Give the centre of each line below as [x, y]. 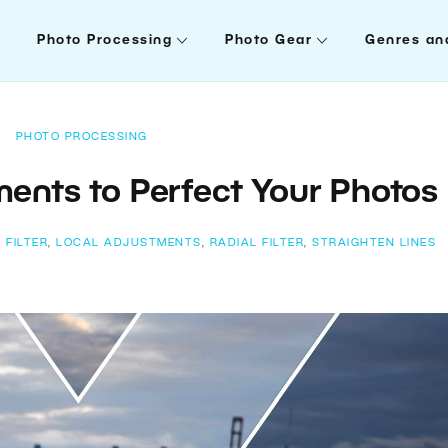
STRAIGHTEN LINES [374, 243]
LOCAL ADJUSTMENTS [129, 243]
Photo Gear [269, 40]
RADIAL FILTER [256, 243]
